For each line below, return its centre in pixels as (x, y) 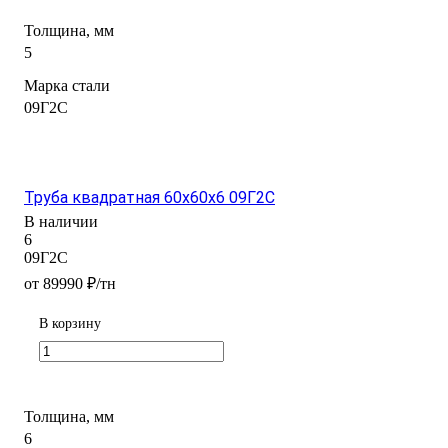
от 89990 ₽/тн (70, 283)
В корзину (70, 323)
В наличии (61, 221)
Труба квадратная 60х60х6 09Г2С (149, 197)
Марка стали (67, 85)
